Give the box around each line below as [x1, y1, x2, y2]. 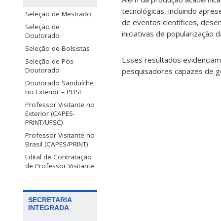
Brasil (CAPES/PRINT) [25, 139, 88, 148]
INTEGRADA [28, 204, 69, 212]
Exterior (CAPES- [25, 109, 75, 118]
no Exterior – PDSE [25, 87, 83, 96]
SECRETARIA [28, 196, 72, 204]
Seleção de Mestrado [25, 9, 91, 18]
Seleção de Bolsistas [25, 43, 90, 53]
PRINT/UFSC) [25, 117, 63, 127]
